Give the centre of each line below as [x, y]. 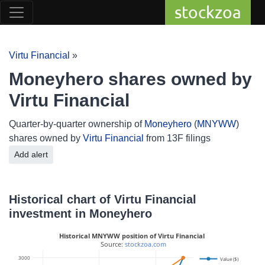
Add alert [40, 154]
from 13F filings [177, 138]
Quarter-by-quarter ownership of [77, 124]
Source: [112, 244]
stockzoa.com [146, 244]
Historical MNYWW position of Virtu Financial [132, 236]
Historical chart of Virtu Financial [103, 199]
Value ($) [230, 258]
